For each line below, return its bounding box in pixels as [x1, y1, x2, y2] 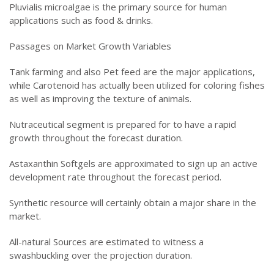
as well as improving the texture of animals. [9, 92, 191, 105]
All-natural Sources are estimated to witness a [9, 235, 204, 248]
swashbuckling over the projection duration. [9, 248, 192, 261]
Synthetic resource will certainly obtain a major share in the [9, 196, 256, 209]
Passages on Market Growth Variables [9, 39, 171, 52]
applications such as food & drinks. [9, 13, 153, 26]
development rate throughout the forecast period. [9, 170, 221, 183]
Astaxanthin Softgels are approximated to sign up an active [9, 157, 257, 169]
